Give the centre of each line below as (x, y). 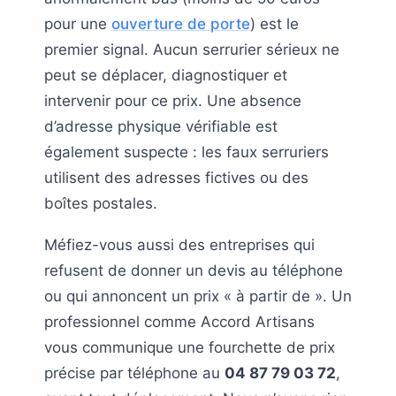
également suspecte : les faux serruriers (187, 152)
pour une (78, 23)
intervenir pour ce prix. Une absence (173, 100)
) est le (274, 23)
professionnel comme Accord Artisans (179, 321)
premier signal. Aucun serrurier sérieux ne (192, 49)
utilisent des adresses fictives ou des (176, 177)
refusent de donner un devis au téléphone (194, 270)
